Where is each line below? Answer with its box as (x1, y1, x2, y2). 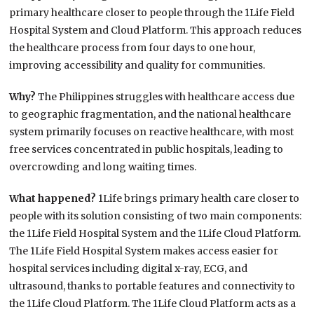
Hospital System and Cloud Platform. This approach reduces (9, 24, 302, 37)
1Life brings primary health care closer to (98, 192, 300, 205)
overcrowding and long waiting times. (9, 161, 197, 174)
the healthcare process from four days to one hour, (9, 41, 256, 55)
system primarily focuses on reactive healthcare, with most (9, 125, 294, 139)
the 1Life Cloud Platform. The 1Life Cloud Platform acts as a (9, 297, 296, 310)
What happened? (9, 192, 99, 205)
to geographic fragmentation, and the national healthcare (9, 108, 292, 121)
